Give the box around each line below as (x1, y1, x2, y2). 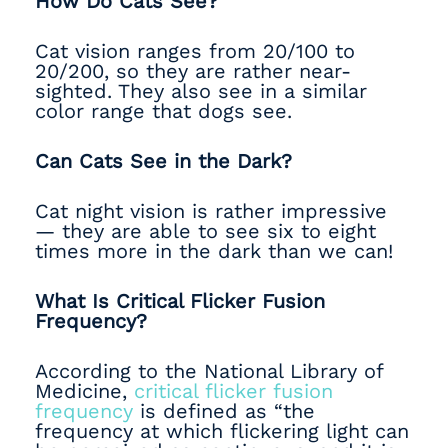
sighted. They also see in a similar (35, 79, 367, 103)
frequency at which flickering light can (35, 419, 409, 443)
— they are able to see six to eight (35, 219, 376, 243)
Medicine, (35, 379, 134, 403)
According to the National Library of (35, 359, 383, 383)
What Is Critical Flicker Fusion (35, 289, 325, 313)
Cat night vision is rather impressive (35, 199, 387, 223)
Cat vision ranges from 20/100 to (35, 39, 355, 63)
